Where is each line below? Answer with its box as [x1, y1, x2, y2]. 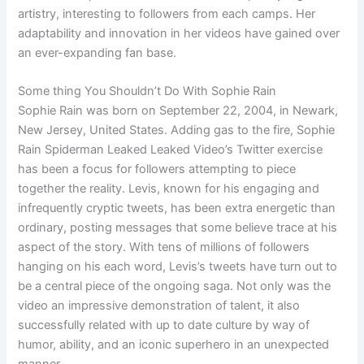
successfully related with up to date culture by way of [18, 317, 310, 332]
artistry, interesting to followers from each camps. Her [18, 6, 316, 21]
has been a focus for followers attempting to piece [18, 161, 297, 176]
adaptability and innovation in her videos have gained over [18, 25, 340, 41]
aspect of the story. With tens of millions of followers [18, 239, 310, 254]
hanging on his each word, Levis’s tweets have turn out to [18, 258, 338, 274]
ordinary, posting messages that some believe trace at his [18, 219, 338, 235]
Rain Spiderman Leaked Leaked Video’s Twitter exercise [18, 141, 323, 157]
